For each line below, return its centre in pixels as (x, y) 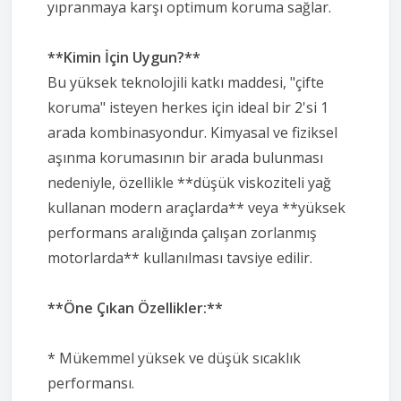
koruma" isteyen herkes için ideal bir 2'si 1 (188, 107)
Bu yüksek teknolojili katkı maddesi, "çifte (186, 82)
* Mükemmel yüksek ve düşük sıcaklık (174, 358)
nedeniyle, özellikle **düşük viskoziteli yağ (189, 182)
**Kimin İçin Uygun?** (124, 57)
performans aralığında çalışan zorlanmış (182, 232)
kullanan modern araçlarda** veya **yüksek (196, 207)
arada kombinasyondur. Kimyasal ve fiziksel (192, 132)
